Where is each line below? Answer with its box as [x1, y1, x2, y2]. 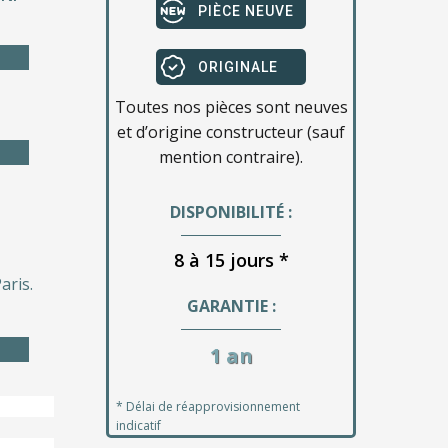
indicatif [116, 417, 161, 434]
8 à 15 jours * [173, 248, 289, 272]
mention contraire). [159, 146, 303, 168]
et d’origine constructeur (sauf [117, 121, 345, 143]
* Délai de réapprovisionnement [116, 398, 300, 415]
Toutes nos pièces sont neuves [114, 96, 348, 118]
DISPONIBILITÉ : [170, 201, 292, 223]
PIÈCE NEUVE [198, 3, 294, 19]
